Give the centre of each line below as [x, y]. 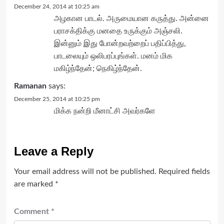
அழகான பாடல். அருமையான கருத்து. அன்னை [131, 18]
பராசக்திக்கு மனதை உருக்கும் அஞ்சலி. [118, 31]
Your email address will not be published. [85, 171]
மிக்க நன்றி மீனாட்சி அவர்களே [104, 111]
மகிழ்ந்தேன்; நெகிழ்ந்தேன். [98, 68]
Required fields [184, 171]
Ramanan [30, 86]
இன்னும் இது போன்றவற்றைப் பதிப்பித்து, [120, 43]
